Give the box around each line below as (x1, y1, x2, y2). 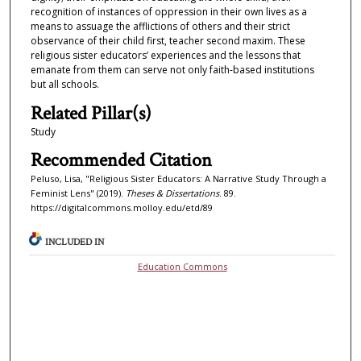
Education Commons (137, 260, 227, 273)
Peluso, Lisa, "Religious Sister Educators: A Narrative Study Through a (30, 172, 326, 185)
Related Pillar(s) (30, 100, 151, 126)
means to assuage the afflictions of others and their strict (30, 19, 290, 34)
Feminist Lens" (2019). (30, 187, 126, 200)
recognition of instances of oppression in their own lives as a (30, 5, 307, 19)
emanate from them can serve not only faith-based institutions (30, 63, 314, 77)
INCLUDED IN (45, 236, 105, 249)
